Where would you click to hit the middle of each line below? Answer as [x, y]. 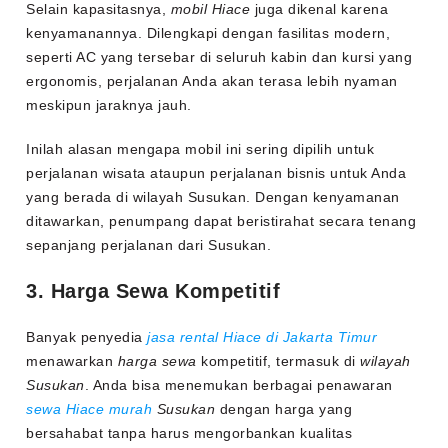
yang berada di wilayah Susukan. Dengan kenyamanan [213, 197]
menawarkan [72, 361]
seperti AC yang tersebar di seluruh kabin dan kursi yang [219, 57]
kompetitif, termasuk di [278, 361]
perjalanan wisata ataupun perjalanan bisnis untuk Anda [216, 173]
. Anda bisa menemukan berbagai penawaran [238, 385]
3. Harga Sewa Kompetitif [153, 291]
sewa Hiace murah [89, 409]
